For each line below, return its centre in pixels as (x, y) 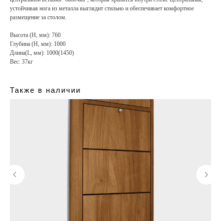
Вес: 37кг (21, 62)
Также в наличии (45, 90)
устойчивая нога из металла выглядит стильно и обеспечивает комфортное (102, 9)
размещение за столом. (38, 18)
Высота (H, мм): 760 (35, 35)
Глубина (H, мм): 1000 (38, 44)
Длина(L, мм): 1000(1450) (42, 53)
